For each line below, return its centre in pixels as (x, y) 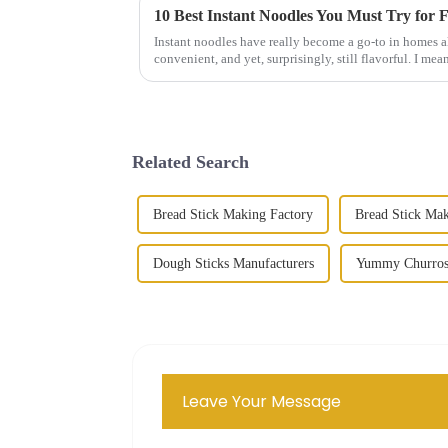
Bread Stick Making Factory (233, 214)
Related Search (190, 161)
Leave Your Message (262, 401)
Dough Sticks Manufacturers (233, 263)
